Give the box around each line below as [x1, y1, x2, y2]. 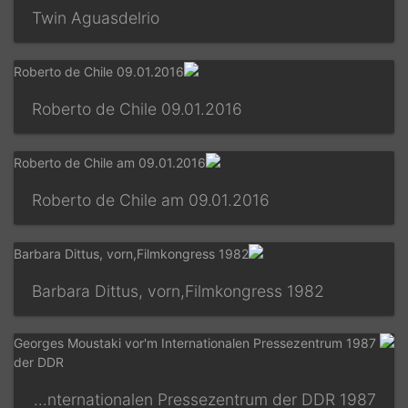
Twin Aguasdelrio [46, 8, 173, 28]
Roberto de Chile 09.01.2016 [46, 99, 256, 119]
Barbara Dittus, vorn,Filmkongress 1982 [46, 280, 338, 301]
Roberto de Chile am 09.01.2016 [46, 189, 283, 209]
